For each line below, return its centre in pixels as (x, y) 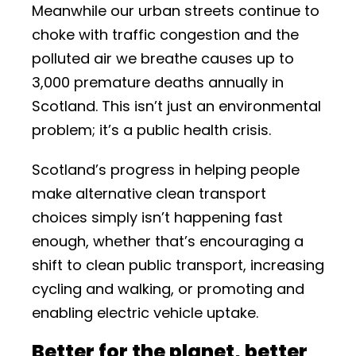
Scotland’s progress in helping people (166, 170)
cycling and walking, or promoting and (168, 289)
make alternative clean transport (149, 193)
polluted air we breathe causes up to (163, 58)
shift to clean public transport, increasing (178, 265)
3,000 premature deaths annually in (158, 82)
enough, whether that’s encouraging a (168, 241)
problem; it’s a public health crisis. (151, 130)
